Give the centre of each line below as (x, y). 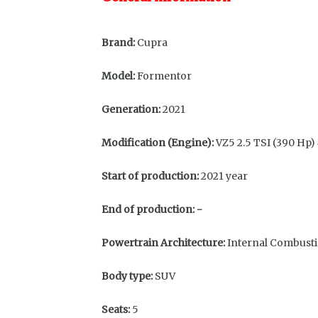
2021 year (223, 176)
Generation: (131, 109)
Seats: (116, 309)
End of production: (148, 209)
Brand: (118, 43)
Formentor (163, 76)
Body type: (127, 276)
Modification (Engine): (158, 143)
